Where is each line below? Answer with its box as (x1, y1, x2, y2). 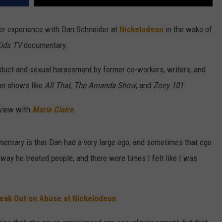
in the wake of (164, 24, 212, 35)
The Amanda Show (74, 80, 136, 91)
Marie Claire (32, 105, 73, 115)
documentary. (22, 40, 68, 51)
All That (45, 80, 70, 91)
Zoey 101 (153, 80, 183, 91)
